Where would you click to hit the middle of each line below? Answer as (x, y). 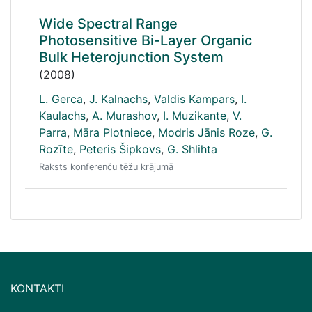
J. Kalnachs (118, 99)
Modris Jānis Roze (206, 132)
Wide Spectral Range (108, 24)
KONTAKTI (37, 288)
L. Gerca (61, 99)
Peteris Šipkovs (120, 149)
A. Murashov (124, 116)
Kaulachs (62, 116)
